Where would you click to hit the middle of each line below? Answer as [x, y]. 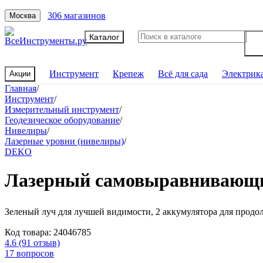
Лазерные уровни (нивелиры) [64, 141]
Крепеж [128, 74]
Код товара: [29, 232]
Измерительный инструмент [62, 109]
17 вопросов [29, 253]
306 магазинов [77, 15]
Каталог [104, 37]
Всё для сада [183, 74]
